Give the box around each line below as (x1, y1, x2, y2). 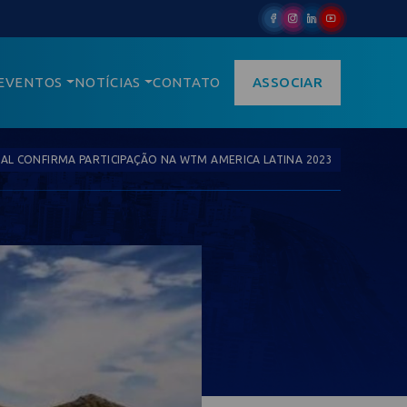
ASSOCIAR (253, 74, 323, 90)
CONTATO (152, 74, 222, 90)
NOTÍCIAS (74, 74, 142, 90)
